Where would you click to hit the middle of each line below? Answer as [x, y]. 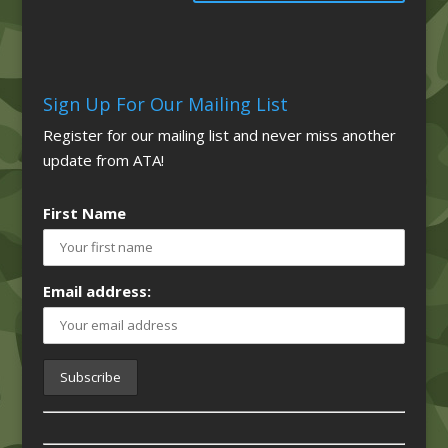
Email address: [96, 291]
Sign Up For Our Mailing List [165, 104]
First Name [84, 213]
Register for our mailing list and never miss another [219, 135]
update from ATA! [103, 160]
